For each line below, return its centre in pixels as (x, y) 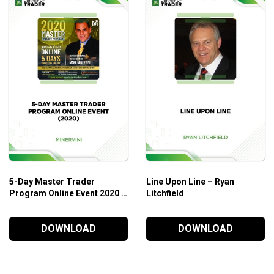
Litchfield (165, 193)
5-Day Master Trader (52, 181)
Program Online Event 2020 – (68, 193)
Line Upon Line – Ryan (190, 181)
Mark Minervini (39, 205)
